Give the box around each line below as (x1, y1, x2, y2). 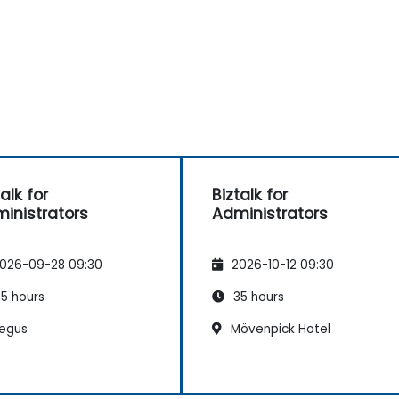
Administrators (212, 202, 328, 224)
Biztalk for (212, 183, 288, 206)
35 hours (230, 289, 284, 306)
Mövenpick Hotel (227, 321, 330, 338)
